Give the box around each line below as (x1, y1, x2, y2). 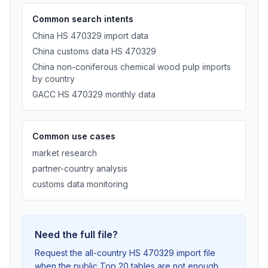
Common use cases (32, 131, 115, 141)
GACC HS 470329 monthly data (32, 89, 156, 99)
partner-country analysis (32, 163, 127, 173)
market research (32, 148, 97, 158)
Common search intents (32, 14, 133, 24)
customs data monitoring (32, 179, 128, 189)
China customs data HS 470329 (32, 46, 156, 56)
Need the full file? (35, 229, 118, 240)
